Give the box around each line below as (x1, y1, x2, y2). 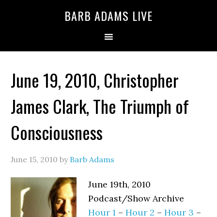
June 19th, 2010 (88, 179, 151, 190)
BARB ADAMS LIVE (64, 7, 153, 24)
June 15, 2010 (11, 155, 58, 164)
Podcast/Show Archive (88, 193, 187, 204)
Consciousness (11, 119, 103, 145)
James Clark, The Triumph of (11, 93, 189, 119)
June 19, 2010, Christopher (11, 67, 179, 93)
